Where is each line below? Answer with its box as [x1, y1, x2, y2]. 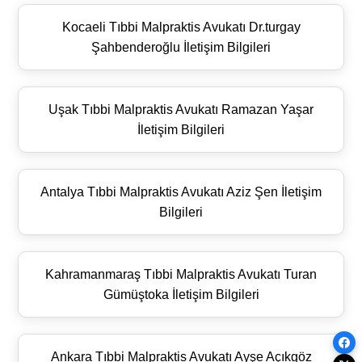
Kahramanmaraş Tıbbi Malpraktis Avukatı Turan [45, 267, 317, 281]
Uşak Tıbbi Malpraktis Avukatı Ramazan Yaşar [48, 102, 314, 116]
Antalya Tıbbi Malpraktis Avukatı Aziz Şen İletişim [40, 184, 322, 199]
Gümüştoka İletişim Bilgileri [103, 287, 259, 301]
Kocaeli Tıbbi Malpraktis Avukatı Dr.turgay [61, 19, 301, 34]
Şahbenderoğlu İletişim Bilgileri [91, 40, 271, 54]
